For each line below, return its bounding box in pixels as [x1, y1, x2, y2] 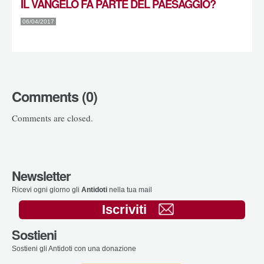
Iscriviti [101, 202, 147, 217]
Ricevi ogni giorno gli [12, 186, 81, 194]
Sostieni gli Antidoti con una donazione [12, 245, 136, 253]
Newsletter [12, 166, 70, 186]
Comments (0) [12, 87, 97, 107]
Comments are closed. [12, 111, 93, 124]
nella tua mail [107, 186, 152, 194]
